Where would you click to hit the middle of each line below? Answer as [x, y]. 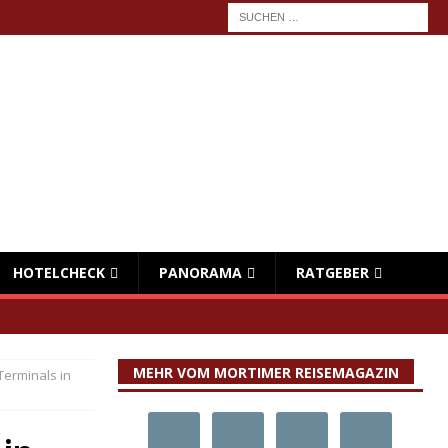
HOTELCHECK [59, 272]
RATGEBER [332, 272]
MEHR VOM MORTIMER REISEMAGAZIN [265, 372]
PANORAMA [200, 272]
